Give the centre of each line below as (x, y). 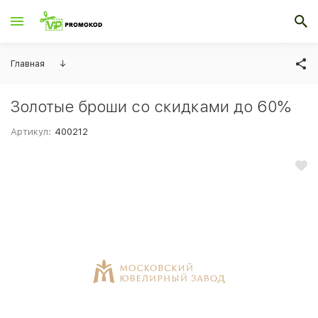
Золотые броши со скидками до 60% (151, 106)
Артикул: (31, 132)
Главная (28, 64)
